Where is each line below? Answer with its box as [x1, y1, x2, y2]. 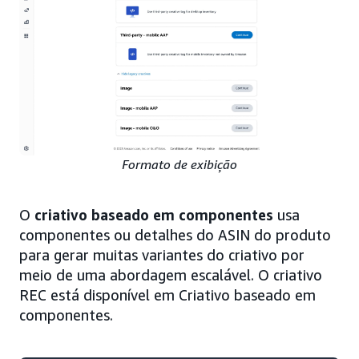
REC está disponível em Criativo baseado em [19, 286, 316, 305]
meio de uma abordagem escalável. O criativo [19, 266, 322, 284]
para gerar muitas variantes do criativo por [19, 246, 305, 264]
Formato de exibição [122, 156, 237, 173]
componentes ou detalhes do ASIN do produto [19, 226, 331, 244]
